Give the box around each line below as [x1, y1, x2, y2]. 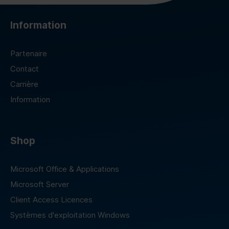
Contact [10, 64, 39, 74]
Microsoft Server [10, 179, 69, 189]
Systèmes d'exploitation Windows [10, 210, 130, 220]
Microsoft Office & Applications [10, 164, 119, 174]
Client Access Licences [10, 195, 93, 204]
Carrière [10, 79, 38, 89]
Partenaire [10, 49, 47, 58]
